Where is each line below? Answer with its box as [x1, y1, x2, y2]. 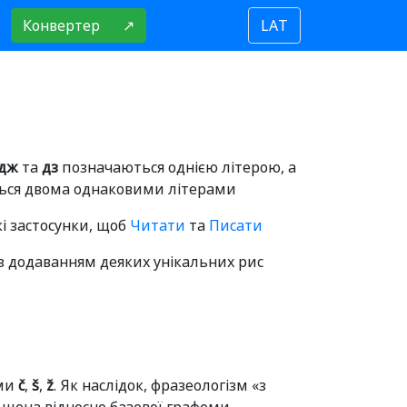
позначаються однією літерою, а [58, 157, 296, 177]
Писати [209, 215, 263, 235]
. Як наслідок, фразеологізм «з [54, 375, 266, 395]
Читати [130, 215, 185, 235]
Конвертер [22, 15, 100, 35]
